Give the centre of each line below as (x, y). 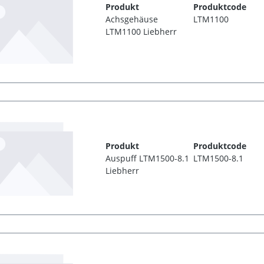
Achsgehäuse (132, 19)
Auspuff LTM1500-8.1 (148, 158)
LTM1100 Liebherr (141, 32)
